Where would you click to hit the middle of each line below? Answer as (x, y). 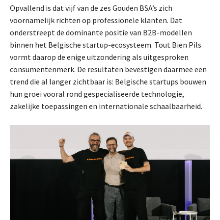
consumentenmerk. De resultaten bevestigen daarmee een (108, 69)
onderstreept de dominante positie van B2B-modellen (101, 33)
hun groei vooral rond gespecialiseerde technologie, (97, 94)
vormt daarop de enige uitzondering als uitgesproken (99, 57)
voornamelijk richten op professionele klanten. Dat (96, 20)
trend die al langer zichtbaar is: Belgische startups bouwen (108, 82)
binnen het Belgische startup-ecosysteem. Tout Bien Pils (106, 45)
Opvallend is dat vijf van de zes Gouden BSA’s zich (91, 8)
